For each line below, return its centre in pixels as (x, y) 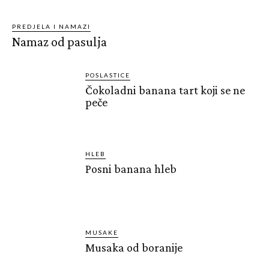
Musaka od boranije (134, 247)
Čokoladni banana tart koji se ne (165, 90)
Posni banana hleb (131, 168)
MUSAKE (102, 232)
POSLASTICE (108, 75)
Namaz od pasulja (59, 41)
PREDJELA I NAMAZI (51, 26)
